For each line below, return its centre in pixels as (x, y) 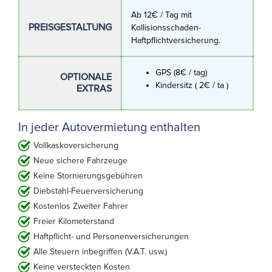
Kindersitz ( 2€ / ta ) (192, 85)
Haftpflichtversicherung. (176, 40)
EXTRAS (94, 88)
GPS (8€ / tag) (181, 72)
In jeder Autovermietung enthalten (109, 127)
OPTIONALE (86, 77)
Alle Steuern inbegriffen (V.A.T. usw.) (100, 251)
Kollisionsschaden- (166, 27)
